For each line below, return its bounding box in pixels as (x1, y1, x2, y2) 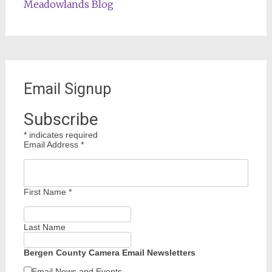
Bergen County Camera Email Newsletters (23, 248, 195, 257)
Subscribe (23, 109, 98, 129)
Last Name (23, 222, 66, 232)
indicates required (26, 130, 98, 140)
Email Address (23, 140, 81, 149)
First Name (23, 187, 69, 197)
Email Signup (23, 80, 111, 98)
